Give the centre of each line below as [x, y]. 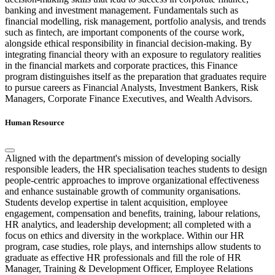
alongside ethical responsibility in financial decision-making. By [128, 44]
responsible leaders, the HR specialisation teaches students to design [136, 169]
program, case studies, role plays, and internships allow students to [133, 246]
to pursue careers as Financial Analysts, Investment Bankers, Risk [132, 88]
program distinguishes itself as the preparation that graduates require [136, 77]
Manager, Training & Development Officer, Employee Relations [129, 268]
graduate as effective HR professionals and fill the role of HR [123, 257]
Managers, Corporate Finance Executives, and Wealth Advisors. [129, 99]
